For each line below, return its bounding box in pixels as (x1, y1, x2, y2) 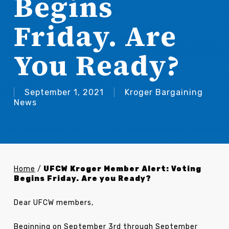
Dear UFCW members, (13, 198, 94, 207)
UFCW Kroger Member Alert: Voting (43, 165, 201, 173)
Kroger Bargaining (124, 87, 203, 97)
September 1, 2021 (24, 87, 104, 97)
